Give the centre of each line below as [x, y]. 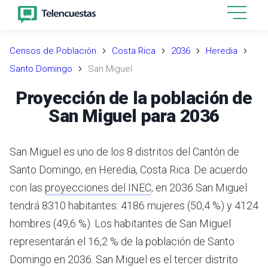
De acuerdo [220, 169]
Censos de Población [53, 51]
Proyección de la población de [134, 98]
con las [27, 187]
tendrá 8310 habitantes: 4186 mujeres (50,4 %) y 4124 [134, 205]
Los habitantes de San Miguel [162, 223]
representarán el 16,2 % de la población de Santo [122, 241]
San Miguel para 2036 [134, 115]
